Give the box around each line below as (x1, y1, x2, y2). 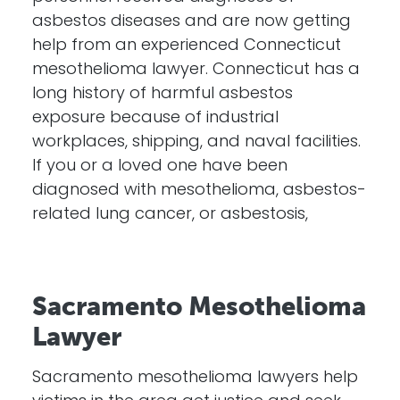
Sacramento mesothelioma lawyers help (32, 370, 358, 387)
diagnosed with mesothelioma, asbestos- (32, 182, 366, 199)
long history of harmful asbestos (32, 86, 293, 103)
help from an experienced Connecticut (32, 37, 341, 54)
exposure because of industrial (32, 110, 279, 127)
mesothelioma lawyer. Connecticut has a (32, 62, 360, 79)
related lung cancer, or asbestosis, (32, 206, 308, 223)
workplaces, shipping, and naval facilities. (32, 134, 361, 151)
